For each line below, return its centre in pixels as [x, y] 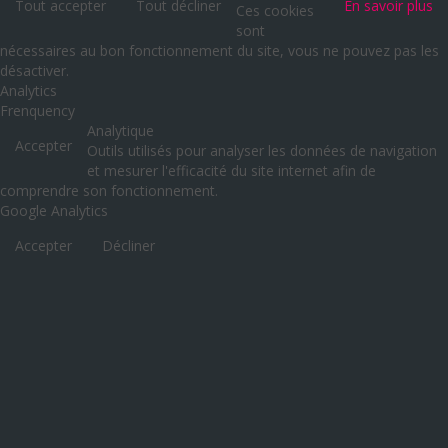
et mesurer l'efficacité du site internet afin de [231, 170]
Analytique [120, 130]
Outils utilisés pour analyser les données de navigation [262, 150]
